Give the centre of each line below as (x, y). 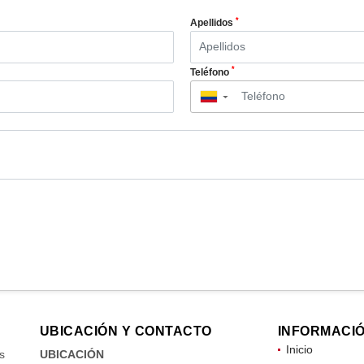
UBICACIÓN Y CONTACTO (126, 331)
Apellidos (213, 23)
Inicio (299, 349)
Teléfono (211, 72)
